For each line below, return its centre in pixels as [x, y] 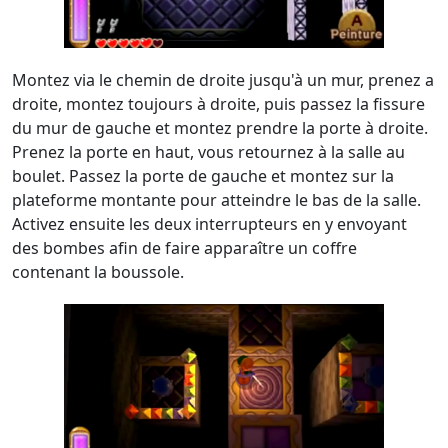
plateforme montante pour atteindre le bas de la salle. [216, 200]
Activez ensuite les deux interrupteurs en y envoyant [209, 224]
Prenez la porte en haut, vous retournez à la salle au [208, 152]
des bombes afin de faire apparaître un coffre [184, 248]
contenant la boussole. [98, 272]
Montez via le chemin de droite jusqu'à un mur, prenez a [223, 80]
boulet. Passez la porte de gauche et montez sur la [203, 176]
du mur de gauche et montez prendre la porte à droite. [220, 128]
